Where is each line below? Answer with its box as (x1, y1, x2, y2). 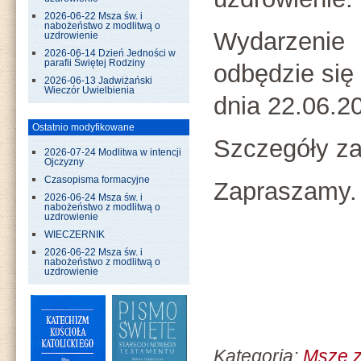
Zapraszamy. (214, 176, 357, 205)
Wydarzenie (214, 27, 345, 56)
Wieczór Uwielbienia (44, 85, 135, 95)
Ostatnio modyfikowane (32, 122, 135, 133)
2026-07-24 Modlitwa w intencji (44, 147, 181, 157)
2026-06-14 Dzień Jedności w (44, 48, 176, 58)
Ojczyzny (44, 157, 84, 167)
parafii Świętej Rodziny (44, 58, 145, 68)
